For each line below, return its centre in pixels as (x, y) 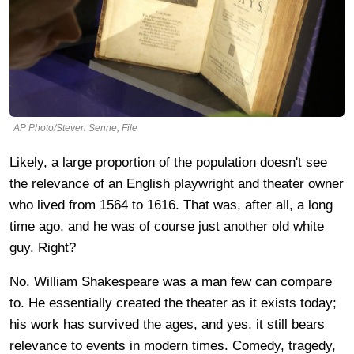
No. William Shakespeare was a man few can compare (171, 281)
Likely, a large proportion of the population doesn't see (168, 162)
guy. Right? (43, 247)
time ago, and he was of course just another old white (167, 226)
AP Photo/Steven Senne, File (75, 128)
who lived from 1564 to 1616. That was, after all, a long (171, 205)
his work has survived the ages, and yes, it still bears (167, 324)
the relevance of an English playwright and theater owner (177, 183)
